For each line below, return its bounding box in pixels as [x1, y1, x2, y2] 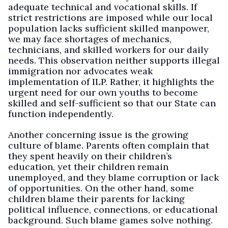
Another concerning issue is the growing [8, 129, 188, 140]
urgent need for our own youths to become [8, 87, 198, 98]
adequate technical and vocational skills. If [8, 1, 197, 13]
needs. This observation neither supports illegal [8, 54, 220, 66]
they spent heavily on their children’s [8, 150, 172, 162]
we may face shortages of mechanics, [8, 33, 172, 45]
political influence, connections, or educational [8, 204, 218, 215]
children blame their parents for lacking [8, 193, 185, 205]
